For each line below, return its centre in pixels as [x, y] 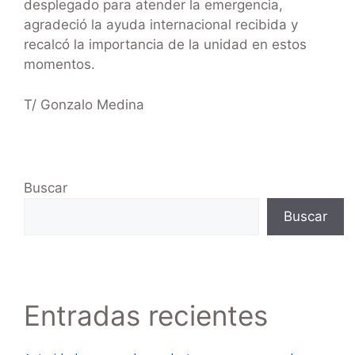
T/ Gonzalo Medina [84, 104]
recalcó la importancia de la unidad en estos [165, 45]
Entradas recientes [146, 315]
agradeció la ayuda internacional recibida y [161, 25]
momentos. [59, 65]
